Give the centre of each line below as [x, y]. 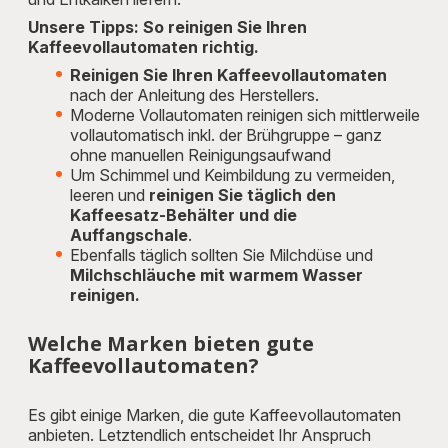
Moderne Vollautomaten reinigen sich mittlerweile [245, 115]
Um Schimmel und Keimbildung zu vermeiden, [232, 175]
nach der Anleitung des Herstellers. [194, 95]
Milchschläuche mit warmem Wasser [216, 275]
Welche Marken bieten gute [171, 343]
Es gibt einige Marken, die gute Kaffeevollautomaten [214, 415]
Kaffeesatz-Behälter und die [183, 215]
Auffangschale [129, 235]
